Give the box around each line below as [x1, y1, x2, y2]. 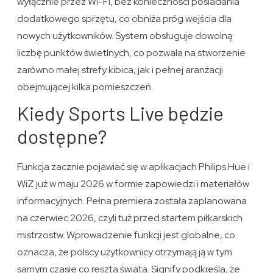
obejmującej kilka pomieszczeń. [17, 80, 154, 93]
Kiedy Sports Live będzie [17, 101, 224, 124]
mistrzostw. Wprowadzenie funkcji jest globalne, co [17, 228, 236, 241]
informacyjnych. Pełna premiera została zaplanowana [17, 194, 247, 207]
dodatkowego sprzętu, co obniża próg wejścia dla [17, 12, 232, 25]
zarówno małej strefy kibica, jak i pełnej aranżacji [17, 63, 224, 76]
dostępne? [17, 124, 107, 147]
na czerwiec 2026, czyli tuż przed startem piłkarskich [17, 211, 243, 224]
